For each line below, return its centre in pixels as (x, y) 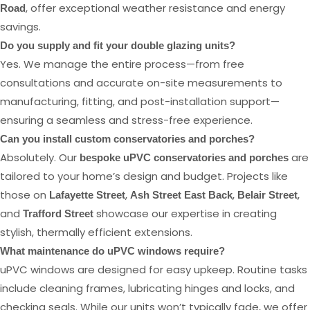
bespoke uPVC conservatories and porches (184, 157)
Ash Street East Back (181, 194)
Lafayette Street (87, 194)
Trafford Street (58, 213)
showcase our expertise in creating (185, 213)
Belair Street (267, 194)
